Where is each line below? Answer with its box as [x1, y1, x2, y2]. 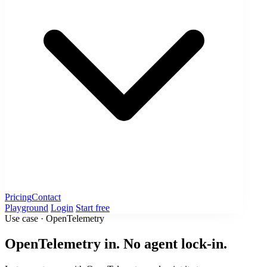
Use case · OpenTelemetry [5, 213, 104, 224]
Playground [5, 203, 48, 213]
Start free [76, 203, 110, 213]
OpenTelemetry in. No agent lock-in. [5, 236, 227, 252]
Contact [32, 192, 61, 203]
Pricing [5, 192, 32, 203]
